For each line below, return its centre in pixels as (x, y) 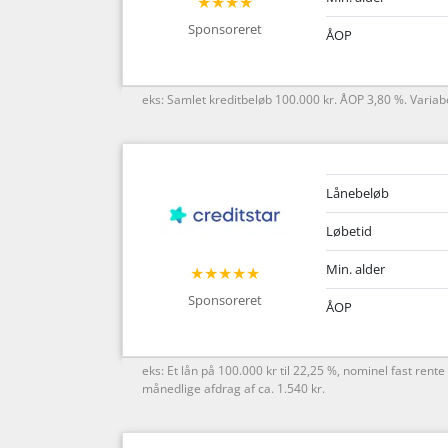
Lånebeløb (357, 192)
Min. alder (355, 268)
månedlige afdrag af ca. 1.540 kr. (233, 389)
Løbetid (349, 230)
